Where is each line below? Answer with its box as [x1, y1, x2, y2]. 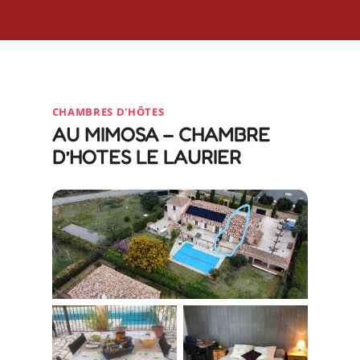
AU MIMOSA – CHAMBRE [51, 122, 270, 146]
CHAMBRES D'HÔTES [51, 104, 165, 119]
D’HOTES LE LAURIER [51, 145, 241, 169]
